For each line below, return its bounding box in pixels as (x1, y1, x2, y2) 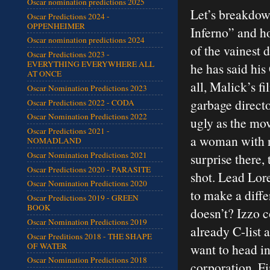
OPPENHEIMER (27, 20, 85, 31)
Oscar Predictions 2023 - (27, 49, 110, 60)
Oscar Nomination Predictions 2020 (27, 178, 147, 189)
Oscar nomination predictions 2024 (27, 34, 145, 46)
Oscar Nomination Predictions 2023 (27, 82, 147, 93)
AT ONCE (27, 68, 61, 80)
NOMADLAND (27, 135, 81, 146)
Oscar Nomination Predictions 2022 (27, 111, 147, 122)
